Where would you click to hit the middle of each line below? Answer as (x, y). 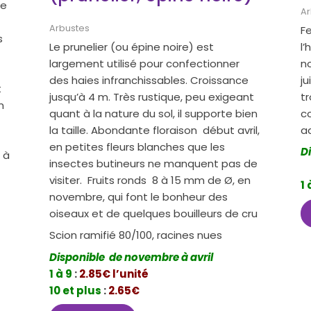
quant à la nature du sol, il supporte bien (154, 113)
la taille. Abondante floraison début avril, (155, 130)
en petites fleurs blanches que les (137, 146)
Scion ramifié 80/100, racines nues (136, 235)
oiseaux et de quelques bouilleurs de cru (154, 213)
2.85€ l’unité (113, 274)
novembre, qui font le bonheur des (139, 196)
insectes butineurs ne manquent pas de (154, 163)
